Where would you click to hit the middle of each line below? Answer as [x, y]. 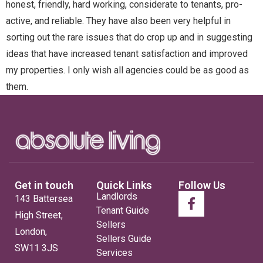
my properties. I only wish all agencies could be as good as [127, 70]
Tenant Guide [123, 210]
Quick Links [124, 185]
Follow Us [202, 185]
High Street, [39, 215]
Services [115, 252]
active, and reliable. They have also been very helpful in [118, 21]
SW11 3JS [36, 248]
